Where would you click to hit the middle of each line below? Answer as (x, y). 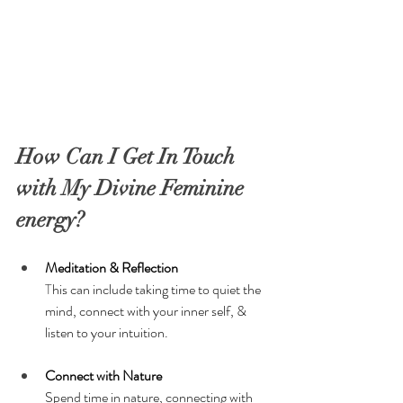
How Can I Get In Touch (128, 156)
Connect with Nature (103, 375)
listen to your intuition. (107, 332)
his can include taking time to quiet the (158, 289)
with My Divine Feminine (133, 188)
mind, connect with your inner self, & (147, 310)
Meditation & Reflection (112, 267)
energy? (50, 219)
